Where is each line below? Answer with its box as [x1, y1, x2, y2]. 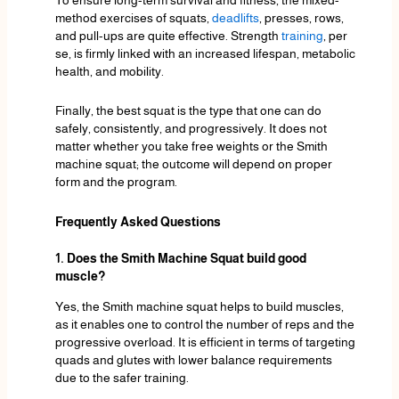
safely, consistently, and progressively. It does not [54, 121, 327, 136]
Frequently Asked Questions [54, 214, 221, 229]
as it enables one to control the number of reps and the [54, 317, 354, 332]
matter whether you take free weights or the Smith [54, 139, 328, 154]
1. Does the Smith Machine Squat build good [54, 250, 306, 265]
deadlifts [211, 10, 259, 25]
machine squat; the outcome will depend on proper [54, 157, 332, 172]
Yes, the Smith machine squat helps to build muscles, [54, 299, 344, 314]
